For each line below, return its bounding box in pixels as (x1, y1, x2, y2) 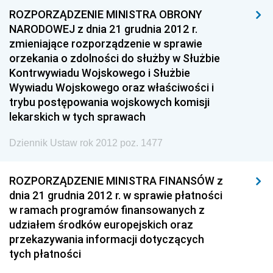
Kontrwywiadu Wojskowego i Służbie (9, 66, 190, 80)
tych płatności (9, 247, 81, 261)
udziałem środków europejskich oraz (9, 218, 193, 232)
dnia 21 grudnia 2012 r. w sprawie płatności (9, 188, 222, 202)
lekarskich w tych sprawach (9, 110, 146, 124)
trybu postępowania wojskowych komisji (9, 95, 210, 109)
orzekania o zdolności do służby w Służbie (9, 51, 220, 65)
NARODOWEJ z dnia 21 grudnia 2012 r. (9, 22, 197, 36)
